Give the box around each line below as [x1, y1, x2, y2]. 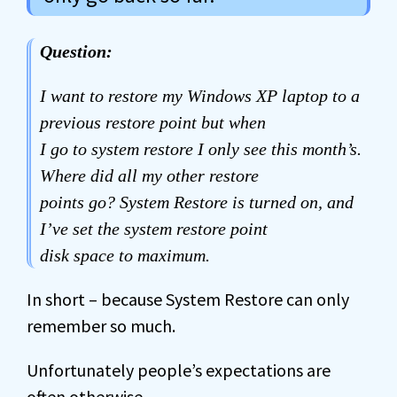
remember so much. [27, 315, 175, 337]
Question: [40, 42, 113, 61]
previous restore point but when [40, 113, 266, 132]
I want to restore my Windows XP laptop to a [40, 86, 360, 105]
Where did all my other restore [40, 166, 259, 185]
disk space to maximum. [40, 245, 210, 265]
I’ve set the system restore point [40, 219, 268, 238]
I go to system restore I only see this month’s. [40, 139, 362, 159]
